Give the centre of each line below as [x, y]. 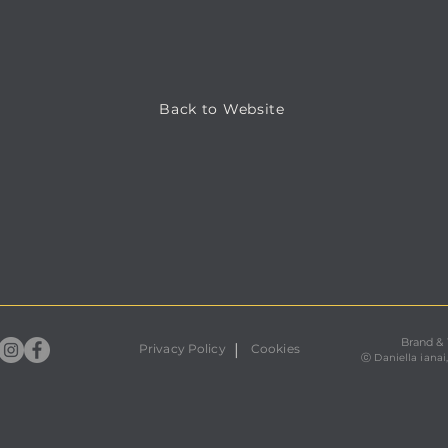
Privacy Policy [182, 348]
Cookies [275, 348]
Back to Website [222, 109]
